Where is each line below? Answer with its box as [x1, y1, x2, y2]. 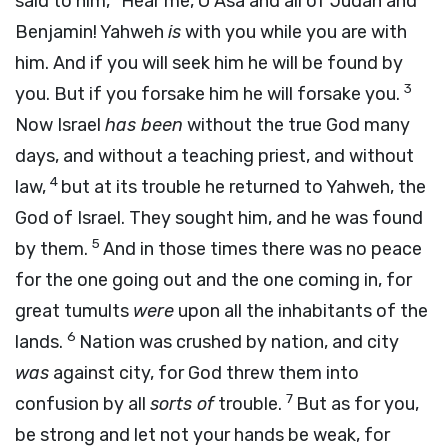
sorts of [150, 393, 214, 415]
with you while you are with [181, 21, 407, 43]
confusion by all [15, 393, 150, 415]
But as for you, [296, 393, 419, 415]
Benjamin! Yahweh [15, 21, 168, 43]
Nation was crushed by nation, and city [79, 331, 399, 353]
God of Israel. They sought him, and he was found [15, 207, 423, 229]
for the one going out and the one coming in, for [15, 269, 412, 291]
